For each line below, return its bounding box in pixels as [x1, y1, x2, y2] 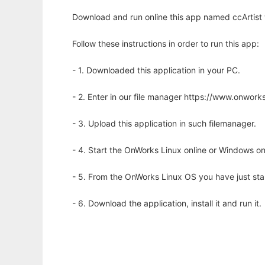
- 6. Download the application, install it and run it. [72, 198, 261, 209]
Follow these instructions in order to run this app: [72, 38, 259, 49]
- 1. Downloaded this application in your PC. [72, 65, 240, 76]
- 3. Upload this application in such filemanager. [72, 118, 256, 129]
